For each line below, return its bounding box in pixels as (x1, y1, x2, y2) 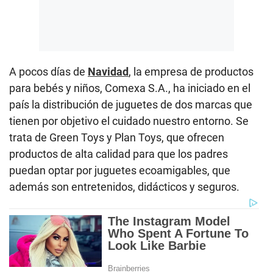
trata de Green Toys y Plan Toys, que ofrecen (9, 131, 224, 144)
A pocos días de (9, 65, 88, 79)
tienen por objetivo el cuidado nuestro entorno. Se (9, 115, 249, 128)
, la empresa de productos (129, 65, 253, 79)
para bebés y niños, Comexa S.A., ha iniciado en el (9, 82, 250, 95)
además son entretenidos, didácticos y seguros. (9, 180, 239, 194)
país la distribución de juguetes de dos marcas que (9, 98, 252, 112)
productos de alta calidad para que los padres (9, 147, 228, 161)
